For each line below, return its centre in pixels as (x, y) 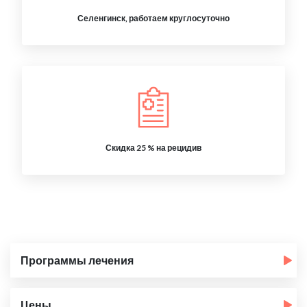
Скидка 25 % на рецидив (153, 148)
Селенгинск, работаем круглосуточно (153, 18)
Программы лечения (77, 260)
